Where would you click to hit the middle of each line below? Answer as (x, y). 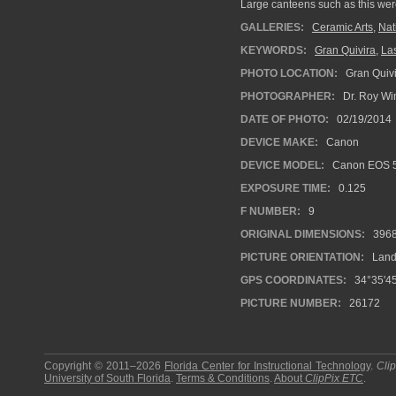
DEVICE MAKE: (279, 142)
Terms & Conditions (223, 378)
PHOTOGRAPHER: (288, 96)
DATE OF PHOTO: (285, 119)
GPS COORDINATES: (293, 280)
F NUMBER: (270, 211)
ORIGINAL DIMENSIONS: (303, 234)
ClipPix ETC (334, 378)
